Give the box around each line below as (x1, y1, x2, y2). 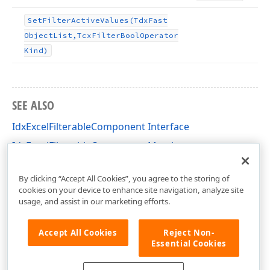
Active (71, 16, 100, 25)
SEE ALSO (12, 97, 54, 113)
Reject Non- (163, 227, 215, 238)
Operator (140, 31, 178, 40)
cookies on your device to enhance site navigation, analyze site (18, 184, 243, 195)
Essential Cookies (151, 237, 227, 249)
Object (24, 31, 53, 40)
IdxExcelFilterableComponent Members (12, 139, 192, 152)
